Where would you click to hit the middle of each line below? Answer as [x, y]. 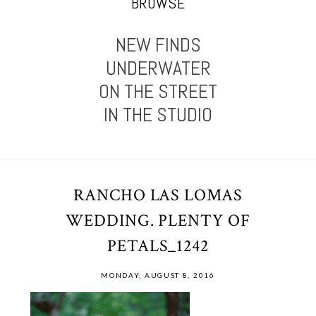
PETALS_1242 [158, 246]
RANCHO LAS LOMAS [158, 195]
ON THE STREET [158, 92]
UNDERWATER [158, 68]
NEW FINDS [158, 45]
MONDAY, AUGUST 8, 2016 [158, 275]
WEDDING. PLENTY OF [158, 221]
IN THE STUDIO [158, 115]
